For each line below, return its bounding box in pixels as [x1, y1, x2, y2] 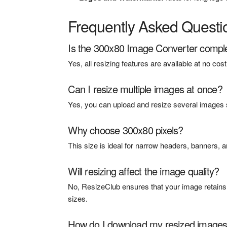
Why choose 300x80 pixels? [68, 122, 183, 137]
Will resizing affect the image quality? [68, 163, 219, 178]
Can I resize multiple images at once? [68, 81, 222, 96]
